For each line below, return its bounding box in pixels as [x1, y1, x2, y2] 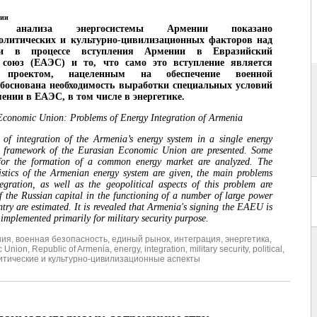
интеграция [174, 234, 221, 245]
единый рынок [112, 234, 170, 245]
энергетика [225, 234, 270, 245]
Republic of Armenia [32, 244, 110, 255]
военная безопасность [16, 234, 108, 245]
